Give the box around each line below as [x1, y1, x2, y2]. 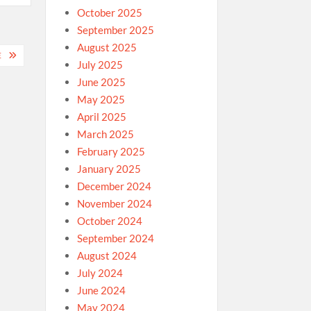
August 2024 [76, 249, 137, 262]
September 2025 [76, 24, 154, 36]
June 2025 [76, 76, 126, 88]
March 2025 [76, 128, 134, 140]
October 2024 [76, 215, 142, 227]
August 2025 [76, 41, 137, 53]
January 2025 [76, 162, 141, 175]
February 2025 [76, 145, 145, 158]
